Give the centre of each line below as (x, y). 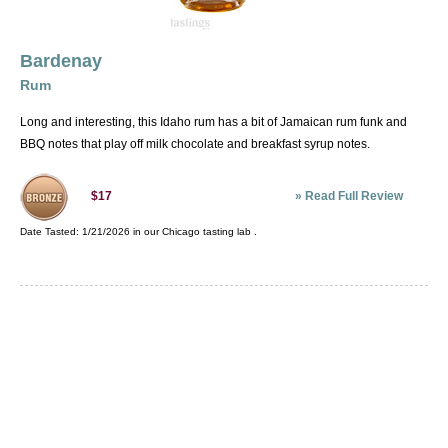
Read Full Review (354, 196)
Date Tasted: (51, 232)
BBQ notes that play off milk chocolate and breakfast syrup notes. (195, 144)
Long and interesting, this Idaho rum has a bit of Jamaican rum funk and (213, 122)
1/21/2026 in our (122, 232)
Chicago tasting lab (206, 232)
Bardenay (61, 61)
